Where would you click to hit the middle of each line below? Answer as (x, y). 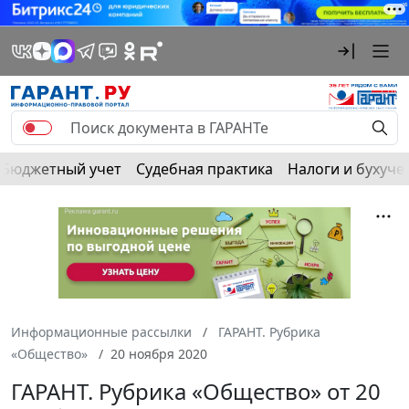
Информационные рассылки (101, 331)
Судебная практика (204, 168)
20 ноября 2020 (159, 353)
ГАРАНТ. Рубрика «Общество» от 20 (196, 391)
